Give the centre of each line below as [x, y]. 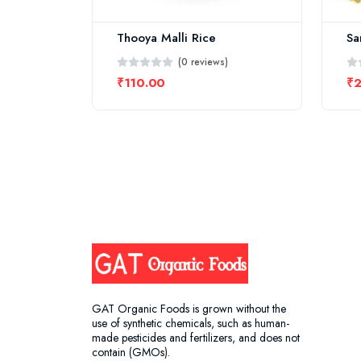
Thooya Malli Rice [166, 38]
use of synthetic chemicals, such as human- [191, 323]
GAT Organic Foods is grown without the [189, 309]
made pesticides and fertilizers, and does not [196, 338]
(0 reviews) [203, 62]
